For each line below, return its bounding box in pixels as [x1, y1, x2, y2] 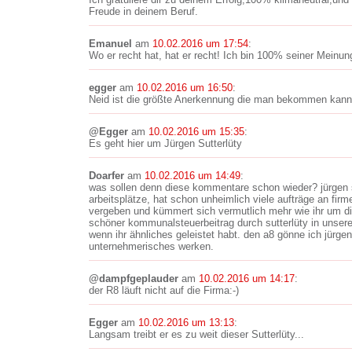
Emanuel [89, 38, 132, 49]
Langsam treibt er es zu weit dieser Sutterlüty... [89, 328, 304, 340]
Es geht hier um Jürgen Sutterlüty [89, 137, 242, 149]
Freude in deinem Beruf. [89, 5, 198, 17]
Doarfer [89, 170, 124, 181]
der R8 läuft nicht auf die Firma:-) [89, 284, 239, 296]
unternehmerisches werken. [89, 240, 214, 252]
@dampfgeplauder [89, 273, 178, 284]
